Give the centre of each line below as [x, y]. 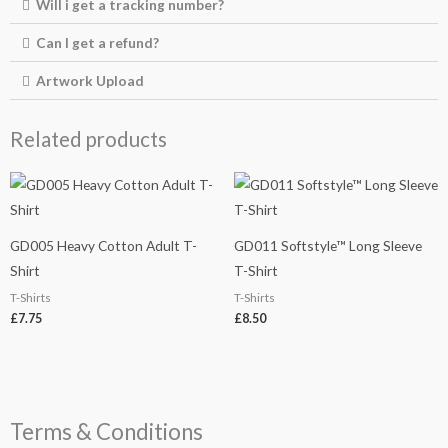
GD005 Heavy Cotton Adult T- [103, 246]
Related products [88, 139]
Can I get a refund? [97, 43]
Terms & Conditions [106, 432]
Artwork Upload [89, 81]
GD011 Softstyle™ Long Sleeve [328, 246]
